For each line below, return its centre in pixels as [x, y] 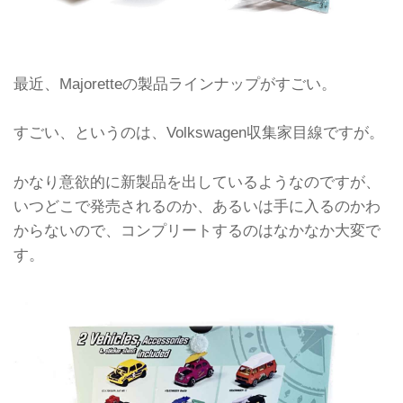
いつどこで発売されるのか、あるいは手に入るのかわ [197, 206]
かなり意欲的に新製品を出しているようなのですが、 [197, 181]
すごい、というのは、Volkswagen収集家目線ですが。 [199, 133]
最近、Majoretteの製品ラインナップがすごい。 [175, 83]
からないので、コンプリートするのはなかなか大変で [197, 230]
